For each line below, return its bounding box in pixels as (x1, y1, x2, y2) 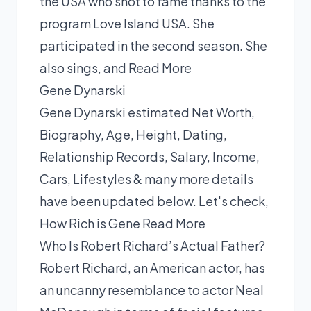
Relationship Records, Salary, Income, (40, 148, 260, 165)
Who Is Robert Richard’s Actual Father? (40, 237, 265, 253)
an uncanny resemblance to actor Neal (40, 281, 264, 298)
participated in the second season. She (40, 37, 267, 53)
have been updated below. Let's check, (40, 192, 269, 209)
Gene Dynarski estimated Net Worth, (40, 103, 255, 120)
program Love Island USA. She (40, 15, 215, 31)
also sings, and (40, 59, 128, 76)
